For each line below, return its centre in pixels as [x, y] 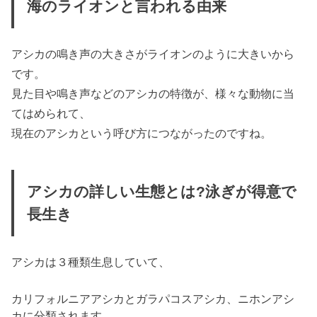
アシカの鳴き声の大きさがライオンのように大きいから [153, 53]
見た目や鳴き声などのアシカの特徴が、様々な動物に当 [153, 93]
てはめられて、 [51, 113]
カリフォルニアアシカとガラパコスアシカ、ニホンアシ [153, 299]
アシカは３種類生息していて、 [91, 261]
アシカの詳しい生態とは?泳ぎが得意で [161, 192]
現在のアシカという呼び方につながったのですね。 [142, 133]
